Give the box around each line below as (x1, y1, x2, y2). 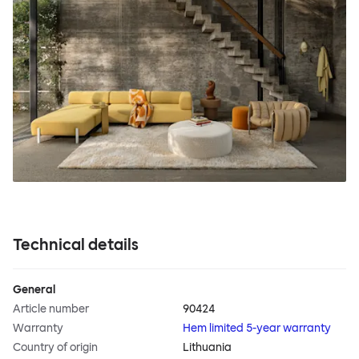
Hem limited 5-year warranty (183, 321, 331, 336)
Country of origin (13, 341, 98, 355)
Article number (13, 302, 89, 317)
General (13, 283, 55, 297)
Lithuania (183, 341, 232, 355)
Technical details (13, 235, 139, 255)
